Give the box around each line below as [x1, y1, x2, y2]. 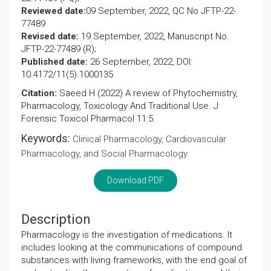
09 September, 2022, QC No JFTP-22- [86, 5, 236, 16]
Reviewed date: [21, 5, 86, 16]
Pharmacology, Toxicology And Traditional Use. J [21, 100, 218, 111]
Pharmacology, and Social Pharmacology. [21, 148, 189, 159]
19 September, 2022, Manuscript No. [79, 31, 229, 42]
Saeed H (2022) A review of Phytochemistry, [59, 88, 238, 99]
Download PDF [107, 175, 164, 185]
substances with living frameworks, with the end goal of [21, 255, 247, 266]
